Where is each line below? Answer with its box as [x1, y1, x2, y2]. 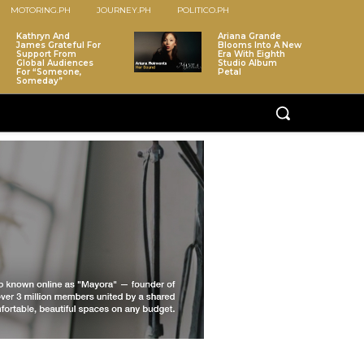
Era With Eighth [217, 49, 285, 60]
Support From [16, 49, 77, 60]
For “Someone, [16, 67, 82, 78]
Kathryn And [16, 31, 71, 42]
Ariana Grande [217, 31, 281, 42]
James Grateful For [16, 40, 102, 51]
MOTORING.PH [10, 5, 71, 16]
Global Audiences [16, 58, 94, 69]
